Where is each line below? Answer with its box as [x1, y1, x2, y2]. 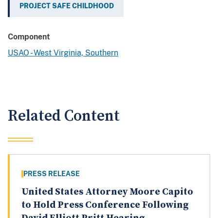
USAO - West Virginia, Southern [8, 48, 118, 58]
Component [8, 32, 50, 42]
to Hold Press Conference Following [21, 199, 189, 212]
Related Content [8, 107, 120, 126]
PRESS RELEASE [23, 170, 80, 178]
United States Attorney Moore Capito [21, 186, 193, 199]
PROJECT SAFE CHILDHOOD [19, 2, 114, 10]
